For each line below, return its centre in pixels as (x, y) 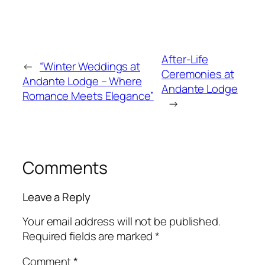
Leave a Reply (56, 197)
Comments (65, 167)
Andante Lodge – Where (82, 81)
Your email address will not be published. (122, 221)
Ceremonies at (198, 74)
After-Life (185, 59)
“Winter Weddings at (90, 66)
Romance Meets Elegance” (88, 96)
